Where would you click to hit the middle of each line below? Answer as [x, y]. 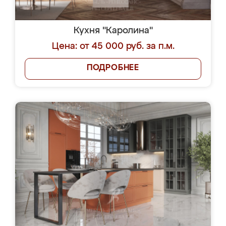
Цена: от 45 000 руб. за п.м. [113, 46]
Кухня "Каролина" [113, 31]
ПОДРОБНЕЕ [113, 68]
